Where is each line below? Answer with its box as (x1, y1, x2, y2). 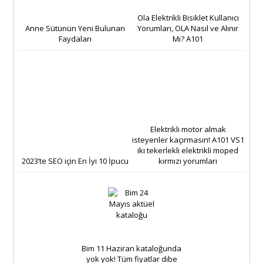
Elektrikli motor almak (150, 123, 226, 134)
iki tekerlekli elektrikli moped (137, 144, 239, 156)
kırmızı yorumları (159, 155, 218, 166)
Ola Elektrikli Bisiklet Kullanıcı (137, 12, 239, 23)
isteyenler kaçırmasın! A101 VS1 (131, 134, 244, 145)
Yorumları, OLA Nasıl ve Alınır (137, 22, 239, 33)
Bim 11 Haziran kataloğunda (82, 242, 181, 254)
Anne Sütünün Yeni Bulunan (25, 22, 125, 33)
